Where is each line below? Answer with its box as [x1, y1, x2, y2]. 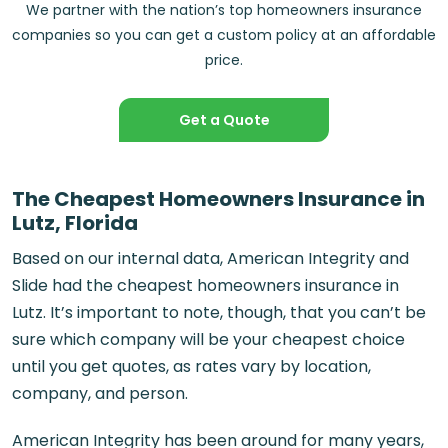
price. [205, 50, 243, 71]
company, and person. [12, 382, 188, 405]
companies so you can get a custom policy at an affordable [12, 25, 436, 46]
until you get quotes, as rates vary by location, [12, 355, 371, 378]
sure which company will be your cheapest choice [12, 328, 405, 351]
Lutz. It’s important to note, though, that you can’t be [12, 301, 426, 324]
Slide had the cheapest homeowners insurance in [12, 274, 399, 297]
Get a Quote [178, 110, 270, 131]
